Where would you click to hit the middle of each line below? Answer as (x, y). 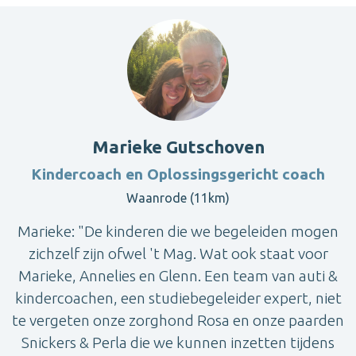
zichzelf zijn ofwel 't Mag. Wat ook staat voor (178, 254)
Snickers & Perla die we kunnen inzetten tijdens (178, 343)
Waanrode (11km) (178, 198)
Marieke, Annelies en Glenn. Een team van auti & (178, 276)
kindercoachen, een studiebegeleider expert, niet (178, 298)
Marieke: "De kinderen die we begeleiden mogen (178, 232)
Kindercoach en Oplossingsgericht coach (178, 174)
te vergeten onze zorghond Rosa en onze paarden (178, 321)
